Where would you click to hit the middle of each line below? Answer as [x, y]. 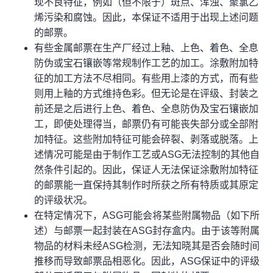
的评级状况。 [63, 200]
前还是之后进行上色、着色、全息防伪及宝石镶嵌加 [146, 109]
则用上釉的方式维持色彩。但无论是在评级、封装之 [146, 94]
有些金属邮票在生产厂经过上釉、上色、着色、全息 [146, 48]
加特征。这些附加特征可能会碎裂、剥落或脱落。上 [146, 139]
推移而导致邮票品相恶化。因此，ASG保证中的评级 [147, 261]
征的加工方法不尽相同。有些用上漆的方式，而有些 [146, 78]
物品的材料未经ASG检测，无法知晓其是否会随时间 [147, 246]
